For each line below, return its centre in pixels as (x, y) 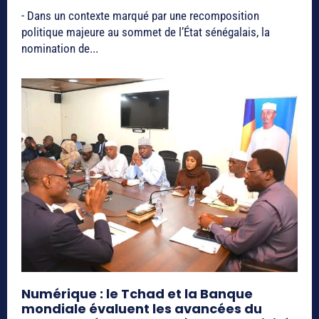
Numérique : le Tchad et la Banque (137, 293)
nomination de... (60, 49)
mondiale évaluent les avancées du (142, 308)
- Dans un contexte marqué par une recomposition (140, 16)
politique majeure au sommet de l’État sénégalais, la (146, 32)
